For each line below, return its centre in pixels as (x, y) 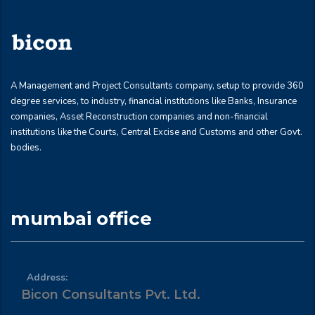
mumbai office (81, 219)
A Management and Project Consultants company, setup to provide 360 (157, 86)
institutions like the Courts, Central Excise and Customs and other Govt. (156, 132)
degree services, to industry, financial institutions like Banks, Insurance (154, 101)
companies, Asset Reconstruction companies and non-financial (139, 117)
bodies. (26, 148)
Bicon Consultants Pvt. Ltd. (111, 295)
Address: (47, 277)
